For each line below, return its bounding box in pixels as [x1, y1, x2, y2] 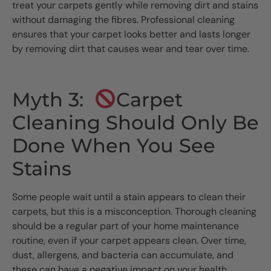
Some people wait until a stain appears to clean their [12, 190, 246, 203]
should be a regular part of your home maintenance [12, 219, 239, 232]
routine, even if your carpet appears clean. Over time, [12, 233, 246, 247]
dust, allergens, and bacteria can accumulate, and [12, 248, 233, 261]
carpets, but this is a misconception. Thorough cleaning [12, 204, 256, 218]
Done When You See [12, 133, 215, 157]
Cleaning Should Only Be [12, 110, 259, 134]
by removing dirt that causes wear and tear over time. [12, 42, 249, 55]
